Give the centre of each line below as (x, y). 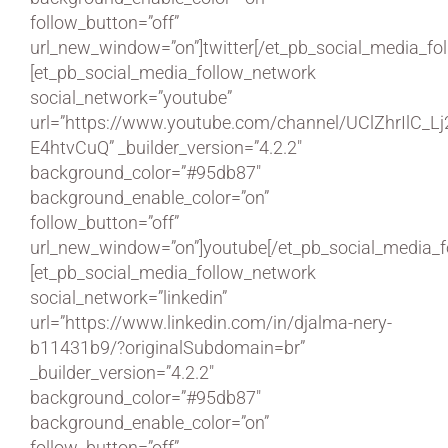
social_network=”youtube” (131, 97)
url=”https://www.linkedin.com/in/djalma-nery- (211, 322)
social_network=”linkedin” (128, 297)
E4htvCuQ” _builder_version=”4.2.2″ (166, 147)
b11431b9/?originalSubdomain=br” (167, 347)
